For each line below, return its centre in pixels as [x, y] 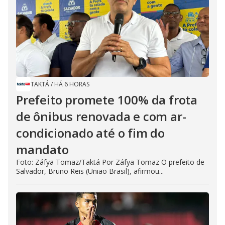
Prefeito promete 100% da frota [107, 99]
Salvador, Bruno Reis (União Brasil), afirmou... [90, 171]
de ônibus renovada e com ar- [101, 116]
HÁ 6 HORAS [72, 84]
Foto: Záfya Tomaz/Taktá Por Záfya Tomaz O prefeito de [110, 162]
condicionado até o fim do [90, 133]
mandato [42, 149]
